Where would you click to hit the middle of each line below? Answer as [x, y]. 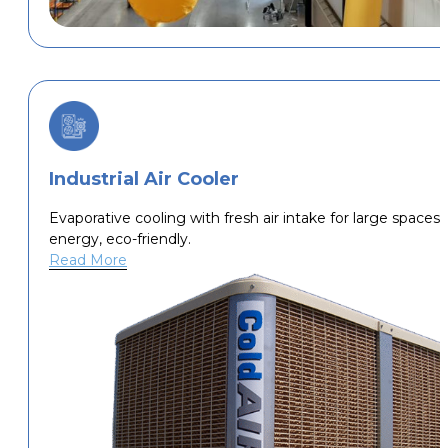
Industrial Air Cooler [144, 179]
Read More [88, 260]
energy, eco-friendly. [120, 239]
